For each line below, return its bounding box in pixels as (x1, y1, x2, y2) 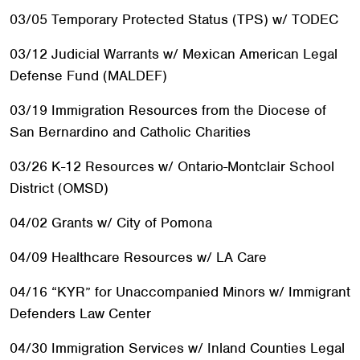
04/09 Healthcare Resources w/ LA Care (10, 248, 267, 266)
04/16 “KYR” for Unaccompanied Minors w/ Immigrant (10, 283, 350, 301)
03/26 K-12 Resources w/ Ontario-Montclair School (10, 157, 334, 175)
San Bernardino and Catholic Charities (10, 123, 251, 141)
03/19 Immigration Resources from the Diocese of (10, 101, 326, 119)
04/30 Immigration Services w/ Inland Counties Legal (10, 339, 345, 357)
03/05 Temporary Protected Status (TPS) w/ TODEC (10, 10, 338, 28)
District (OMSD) (10, 179, 108, 197)
